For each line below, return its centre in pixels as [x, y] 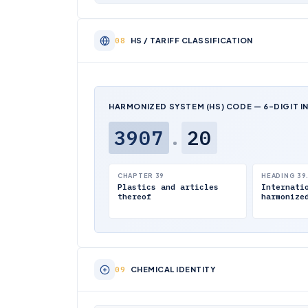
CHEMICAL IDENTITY [173, 269]
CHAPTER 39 [141, 176]
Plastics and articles [168, 187]
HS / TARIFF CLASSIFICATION [191, 40]
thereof [134, 197]
